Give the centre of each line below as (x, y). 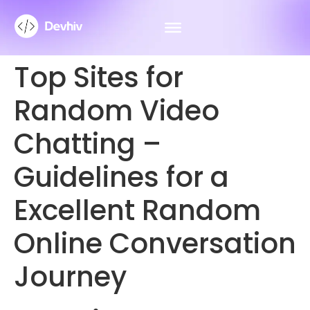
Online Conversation (155, 244)
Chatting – (88, 144)
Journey (70, 277)
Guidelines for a (121, 177)
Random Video (117, 111)
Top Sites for (99, 77)
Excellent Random (137, 210)
